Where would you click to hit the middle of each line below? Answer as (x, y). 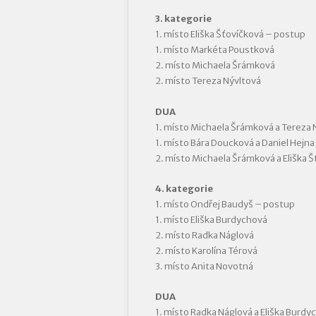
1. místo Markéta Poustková (214, 50)
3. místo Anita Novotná (204, 266)
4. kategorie (184, 188)
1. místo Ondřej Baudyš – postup (225, 204)
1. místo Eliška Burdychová (211, 219)
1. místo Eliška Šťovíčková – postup (230, 35)
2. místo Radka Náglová (204, 235)
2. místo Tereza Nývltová (208, 81)
